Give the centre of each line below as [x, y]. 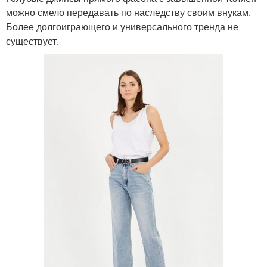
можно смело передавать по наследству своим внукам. [128, 12]
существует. [32, 41]
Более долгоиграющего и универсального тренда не [122, 26]
